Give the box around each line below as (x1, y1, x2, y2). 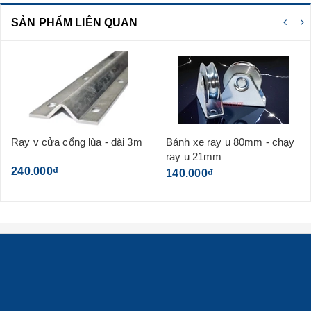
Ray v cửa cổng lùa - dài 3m (110, 136, 142, 149)
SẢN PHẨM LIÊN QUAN (11, 16, 138, 29)
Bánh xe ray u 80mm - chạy (166, 136, 295, 149)
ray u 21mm (166, 151, 222, 163)
